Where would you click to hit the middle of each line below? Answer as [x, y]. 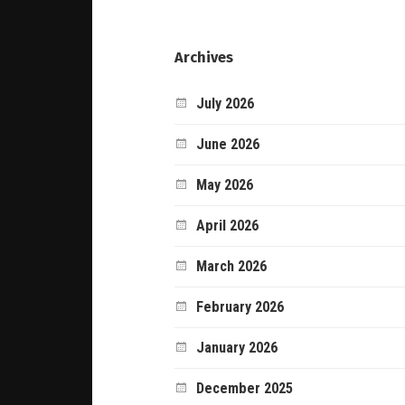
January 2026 [237, 347]
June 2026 [228, 144]
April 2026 [228, 225]
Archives [204, 57]
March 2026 [232, 266]
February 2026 [240, 306]
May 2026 [225, 184]
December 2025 [245, 388]
